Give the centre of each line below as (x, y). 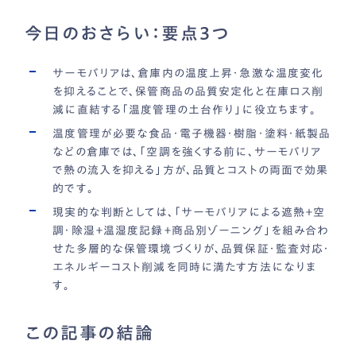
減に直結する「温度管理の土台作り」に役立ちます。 (185, 109)
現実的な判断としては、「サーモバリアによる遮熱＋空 (189, 212)
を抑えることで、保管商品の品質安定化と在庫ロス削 (188, 91)
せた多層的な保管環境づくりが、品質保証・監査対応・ (192, 248)
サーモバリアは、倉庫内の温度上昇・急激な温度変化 (188, 73)
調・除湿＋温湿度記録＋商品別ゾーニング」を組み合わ (191, 230)
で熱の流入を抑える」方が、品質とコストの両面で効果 (191, 170)
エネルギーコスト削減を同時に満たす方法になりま (185, 267)
